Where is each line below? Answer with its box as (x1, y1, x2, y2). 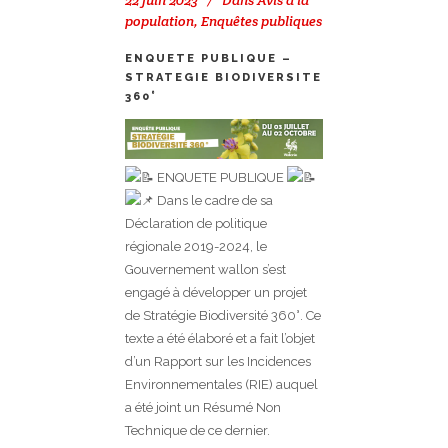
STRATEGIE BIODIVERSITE (125, 71, 322, 85)
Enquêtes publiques (201, 12, 322, 31)
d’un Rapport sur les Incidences (125, 353, 311, 369)
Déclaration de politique (125, 215, 267, 231)
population (125, 12, 194, 31)
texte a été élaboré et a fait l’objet (125, 330, 315, 346)
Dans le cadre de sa (154, 192, 273, 208)
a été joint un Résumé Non (125, 399, 281, 415)
